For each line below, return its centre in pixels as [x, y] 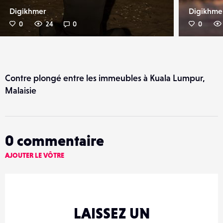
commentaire [59, 140]
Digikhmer [28, 11]
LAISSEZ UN [111, 213]
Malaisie [21, 90]
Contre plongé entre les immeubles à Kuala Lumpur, [105, 78]
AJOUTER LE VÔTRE [35, 155]
